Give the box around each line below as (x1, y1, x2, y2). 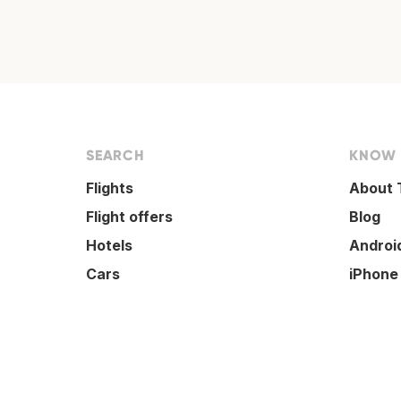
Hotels (86, 236, 132, 255)
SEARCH (86, 147, 145, 165)
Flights (86, 179, 133, 198)
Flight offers (86, 208, 173, 226)
